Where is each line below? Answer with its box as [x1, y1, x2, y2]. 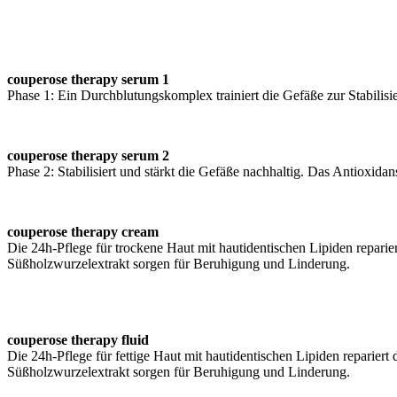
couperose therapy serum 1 [7, 71, 169, 87]
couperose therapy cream [7, 223, 159, 239]
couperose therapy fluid [7, 331, 149, 347]
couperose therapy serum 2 [7, 147, 169, 163]
